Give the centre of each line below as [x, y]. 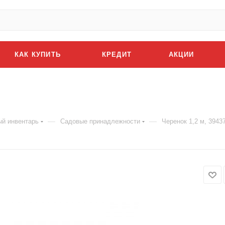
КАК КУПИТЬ [38, 54]
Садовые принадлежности [100, 121]
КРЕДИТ [117, 54]
